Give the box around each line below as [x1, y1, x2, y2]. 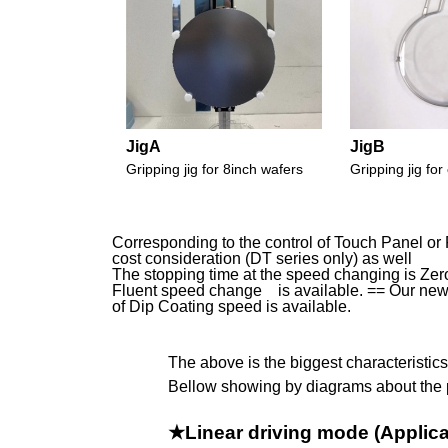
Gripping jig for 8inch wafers [126, 160, 304, 177]
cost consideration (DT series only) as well [112, 250, 412, 268]
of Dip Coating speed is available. [112, 298, 351, 316]
